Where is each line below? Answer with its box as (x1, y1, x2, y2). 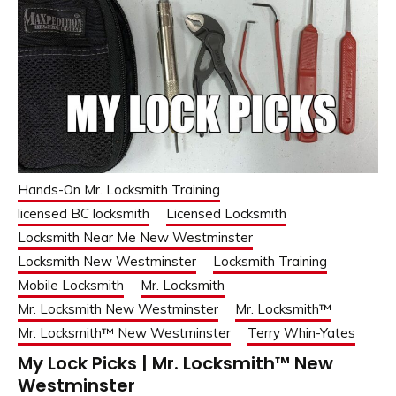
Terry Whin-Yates (247, 324, 355, 341)
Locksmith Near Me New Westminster (18, 228, 253, 246)
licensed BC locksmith (18, 204, 149, 222)
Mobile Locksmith (18, 276, 124, 293)
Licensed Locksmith (166, 204, 286, 222)
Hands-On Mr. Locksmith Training (18, 180, 220, 198)
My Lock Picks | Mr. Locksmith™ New (18, 350, 333, 376)
